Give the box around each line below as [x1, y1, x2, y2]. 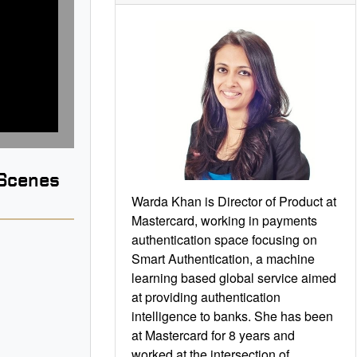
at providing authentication [131, 287, 280, 306]
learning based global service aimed [131, 268, 336, 287]
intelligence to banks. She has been [131, 306, 333, 325]
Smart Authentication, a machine [131, 249, 315, 268]
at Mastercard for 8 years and [131, 325, 295, 344]
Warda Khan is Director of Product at [131, 191, 336, 210]
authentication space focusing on [131, 229, 317, 249]
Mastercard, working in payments [131, 210, 317, 229]
